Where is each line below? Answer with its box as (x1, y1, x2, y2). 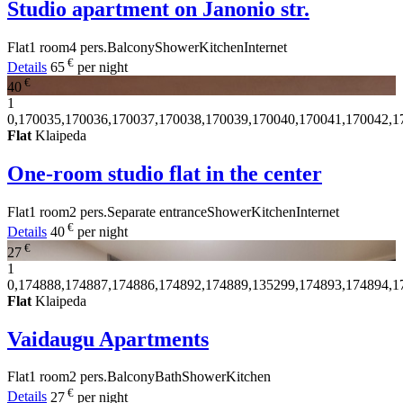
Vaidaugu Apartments (7, 327, 209, 351)
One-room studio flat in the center (7, 162, 322, 186)
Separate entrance (107, 204, 207, 220)
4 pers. (69, 39, 107, 55)
